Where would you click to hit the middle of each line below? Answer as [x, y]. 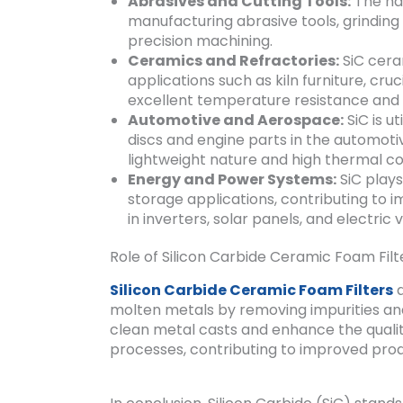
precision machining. [200, 40]
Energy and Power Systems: [232, 179]
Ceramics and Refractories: [233, 60]
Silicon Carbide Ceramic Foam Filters [251, 290]
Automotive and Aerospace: [236, 120]
